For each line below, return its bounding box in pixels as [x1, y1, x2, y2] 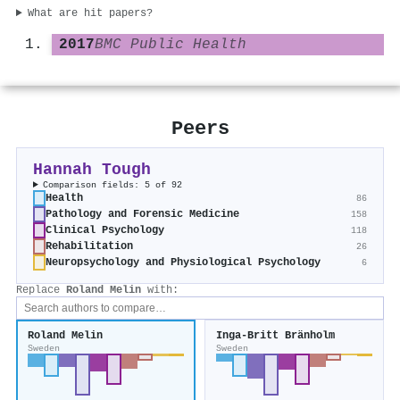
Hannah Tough [33, 161, 151, 180]
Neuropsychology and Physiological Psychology [46, 256, 321, 270]
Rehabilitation [46, 240, 133, 254]
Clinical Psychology [46, 224, 164, 237]
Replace [16, 284, 66, 297]
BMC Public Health [95, 37, 246, 54]
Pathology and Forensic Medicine [46, 208, 239, 221]
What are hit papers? [27, 7, 153, 21]
